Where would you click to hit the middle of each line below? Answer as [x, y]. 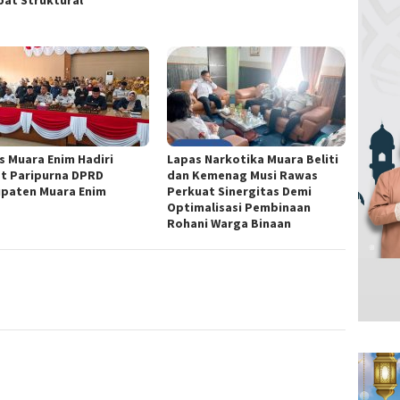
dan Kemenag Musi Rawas [243, 175]
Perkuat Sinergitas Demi [240, 192]
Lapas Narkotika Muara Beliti [253, 159]
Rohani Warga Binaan [229, 224]
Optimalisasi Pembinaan [239, 208]
